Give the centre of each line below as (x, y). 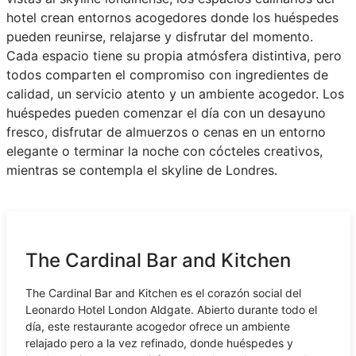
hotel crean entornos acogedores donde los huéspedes (172, 17)
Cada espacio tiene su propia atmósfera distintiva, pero (174, 55)
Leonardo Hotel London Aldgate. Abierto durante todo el (171, 309)
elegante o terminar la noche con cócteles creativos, (164, 151)
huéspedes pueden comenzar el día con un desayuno (166, 112)
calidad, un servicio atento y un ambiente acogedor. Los (175, 93)
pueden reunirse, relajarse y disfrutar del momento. (159, 36)
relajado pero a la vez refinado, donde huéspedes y (159, 342)
